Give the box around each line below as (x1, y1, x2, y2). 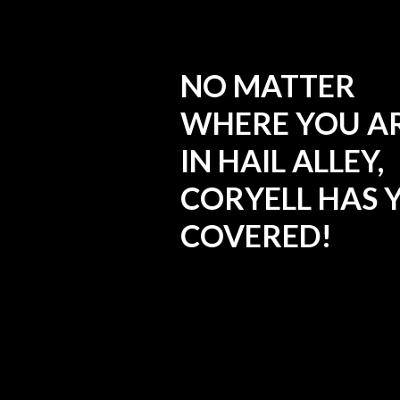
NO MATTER (179, 66, 355, 104)
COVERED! (179, 216, 332, 254)
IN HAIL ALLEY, (179, 141, 384, 179)
